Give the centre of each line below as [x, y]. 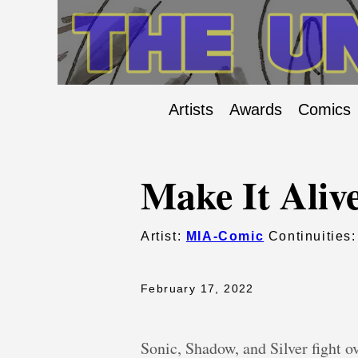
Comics [324, 110]
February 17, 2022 [197, 289]
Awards [256, 110]
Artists [191, 110]
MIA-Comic [225, 237]
